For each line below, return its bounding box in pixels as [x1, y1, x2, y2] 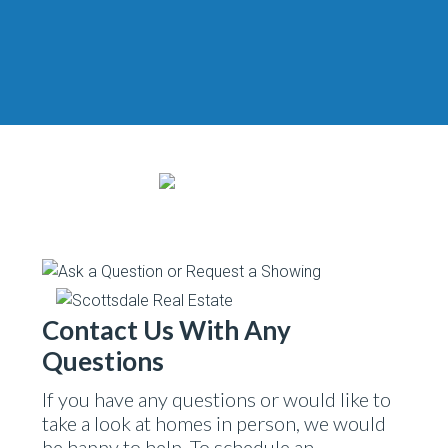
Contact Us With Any [42, 314, 292, 346]
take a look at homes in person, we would [42, 411, 387, 435]
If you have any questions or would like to [42, 387, 392, 411]
